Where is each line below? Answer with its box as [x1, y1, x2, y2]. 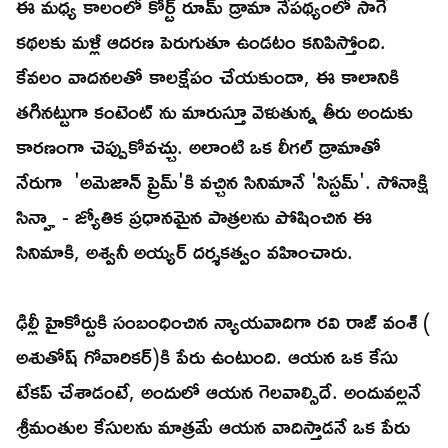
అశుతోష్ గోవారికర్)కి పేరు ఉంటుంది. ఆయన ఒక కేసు [16, 336, 398, 377]
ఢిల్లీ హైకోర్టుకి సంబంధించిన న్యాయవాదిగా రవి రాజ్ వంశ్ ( [16, 301, 431, 342]
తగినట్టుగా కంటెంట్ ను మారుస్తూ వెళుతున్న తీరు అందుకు [16, 91, 413, 132]
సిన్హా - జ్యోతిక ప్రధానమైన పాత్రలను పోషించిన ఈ [16, 196, 372, 237]
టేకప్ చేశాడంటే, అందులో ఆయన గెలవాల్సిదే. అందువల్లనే [16, 371, 421, 412]
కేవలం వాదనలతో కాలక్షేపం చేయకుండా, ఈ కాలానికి [16, 56, 399, 97]
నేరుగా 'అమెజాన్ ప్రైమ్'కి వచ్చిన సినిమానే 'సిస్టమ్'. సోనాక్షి [16, 161, 429, 202]
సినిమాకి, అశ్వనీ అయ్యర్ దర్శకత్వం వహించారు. [16, 231, 359, 272]
